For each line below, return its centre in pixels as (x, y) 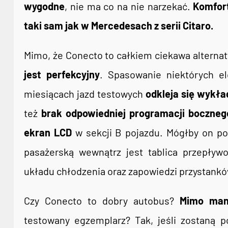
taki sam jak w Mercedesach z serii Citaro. (119, 25)
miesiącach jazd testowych (85, 94)
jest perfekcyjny (62, 74)
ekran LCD (48, 132)
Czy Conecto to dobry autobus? (99, 201)
